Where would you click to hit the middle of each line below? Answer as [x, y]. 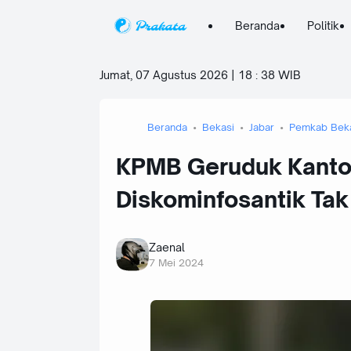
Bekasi [218, 127]
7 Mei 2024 [176, 263]
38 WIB [281, 75]
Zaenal [167, 248]
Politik [323, 25]
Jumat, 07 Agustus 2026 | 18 [176, 75]
